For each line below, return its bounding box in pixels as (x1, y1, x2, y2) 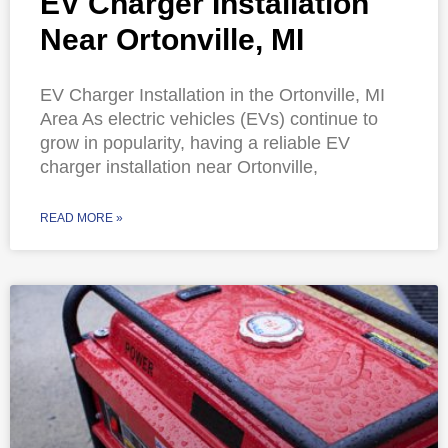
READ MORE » (40, 211, 123, 226)
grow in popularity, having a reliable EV (40, 133, 350, 154)
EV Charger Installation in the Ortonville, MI (40, 85, 385, 106)
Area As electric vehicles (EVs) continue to (40, 109, 378, 130)
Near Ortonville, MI (40, 23, 304, 57)
